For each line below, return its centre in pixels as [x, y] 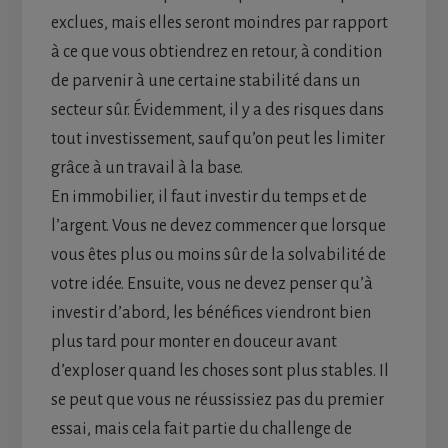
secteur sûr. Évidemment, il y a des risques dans [217, 109]
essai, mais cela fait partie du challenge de [201, 428]
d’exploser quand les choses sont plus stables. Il [219, 370]
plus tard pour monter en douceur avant [193, 341]
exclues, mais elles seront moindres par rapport [219, 22]
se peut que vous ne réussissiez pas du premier [217, 399]
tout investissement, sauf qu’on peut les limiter [217, 138]
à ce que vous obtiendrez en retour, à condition [216, 51]
